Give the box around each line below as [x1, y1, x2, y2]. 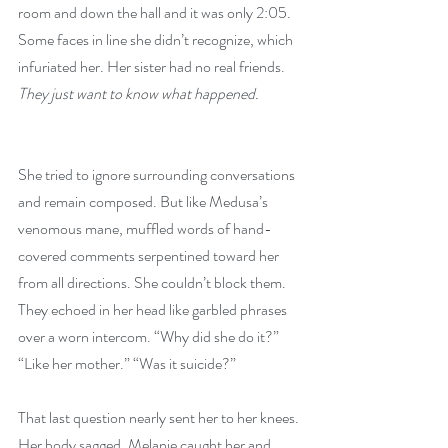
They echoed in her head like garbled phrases [18, 298, 290, 321]
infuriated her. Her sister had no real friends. [18, 55, 291, 78]
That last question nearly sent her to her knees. [18, 406, 302, 429]
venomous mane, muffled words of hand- [18, 217, 272, 240]
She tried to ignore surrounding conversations [18, 163, 298, 186]
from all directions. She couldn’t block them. [18, 271, 289, 294]
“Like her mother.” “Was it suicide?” [18, 352, 236, 375]
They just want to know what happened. [18, 82, 259, 105]
